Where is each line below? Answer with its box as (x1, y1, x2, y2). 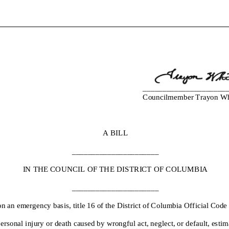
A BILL (102, 128, 127, 137)
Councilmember (142, 91, 194, 101)
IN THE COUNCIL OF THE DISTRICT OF (22, 164, 163, 173)
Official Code (184, 200, 227, 210)
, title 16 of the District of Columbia (68, 200, 182, 210)
